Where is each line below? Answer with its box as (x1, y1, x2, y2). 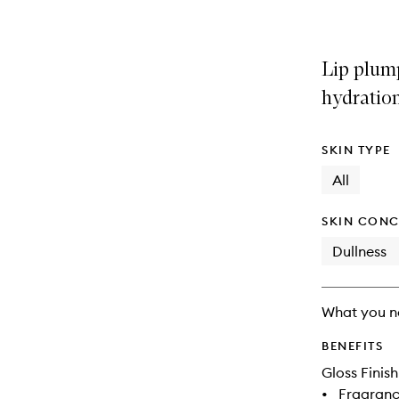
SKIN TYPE (322, 142, 391, 157)
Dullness (332, 242, 387, 260)
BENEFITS (322, 338, 383, 353)
